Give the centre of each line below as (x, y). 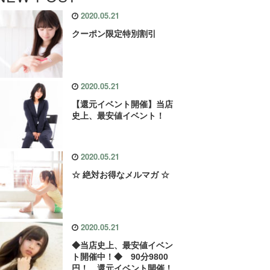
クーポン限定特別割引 (114, 34)
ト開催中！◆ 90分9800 (120, 257)
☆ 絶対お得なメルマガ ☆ (121, 175)
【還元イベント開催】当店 (123, 105)
